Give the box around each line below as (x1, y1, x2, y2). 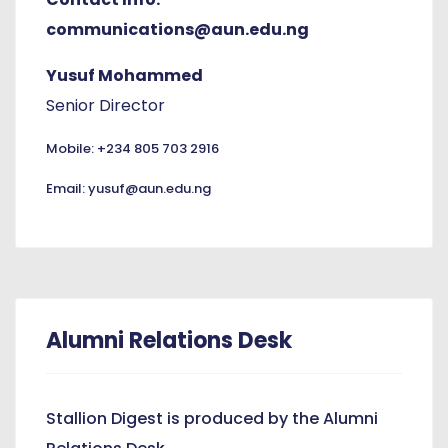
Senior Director (46, 94, 165, 118)
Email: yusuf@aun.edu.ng (46, 179, 211, 199)
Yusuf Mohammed (46, 64, 203, 88)
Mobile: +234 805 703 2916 (46, 139, 219, 159)
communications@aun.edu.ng (46, 18, 309, 42)
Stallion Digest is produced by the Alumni (46, 407, 378, 431)
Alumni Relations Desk (46, 325, 292, 357)
